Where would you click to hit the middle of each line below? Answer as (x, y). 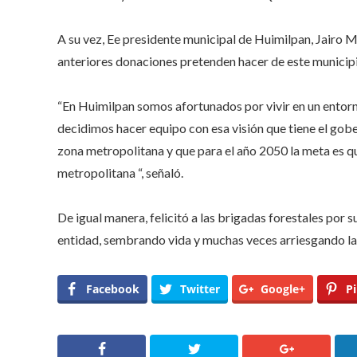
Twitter (200, 288)
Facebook (113, 288)
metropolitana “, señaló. (120, 172)
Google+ (283, 288)
